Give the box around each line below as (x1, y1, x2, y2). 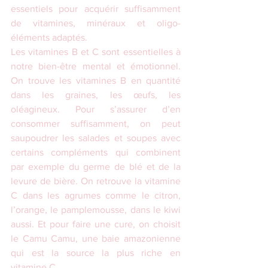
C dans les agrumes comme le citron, (11, 190, 181, 201)
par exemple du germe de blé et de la (11, 162, 181, 172)
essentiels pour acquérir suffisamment (11, 4, 181, 14)
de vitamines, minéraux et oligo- (11, 18, 181, 29)
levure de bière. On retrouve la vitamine (11, 176, 181, 187)
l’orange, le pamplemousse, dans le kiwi (11, 205, 181, 215)
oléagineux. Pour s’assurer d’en (11, 104, 181, 115)
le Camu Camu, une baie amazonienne (11, 233, 181, 244)
